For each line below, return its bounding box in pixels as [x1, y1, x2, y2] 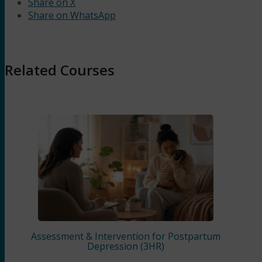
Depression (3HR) [87, 240, 164, 253]
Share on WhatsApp [28, 8, 116, 22]
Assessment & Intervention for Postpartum [30, 230, 220, 243]
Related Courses [5, 60, 115, 80]
